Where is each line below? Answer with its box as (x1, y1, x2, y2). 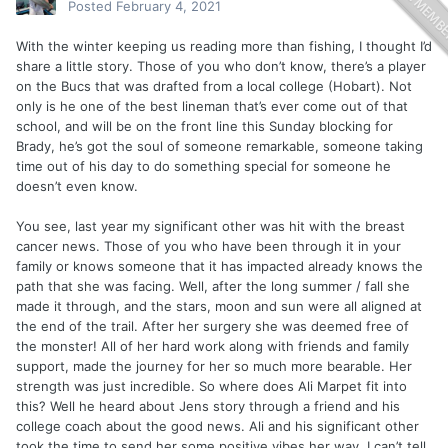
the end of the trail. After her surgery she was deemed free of (16, 318, 409, 335)
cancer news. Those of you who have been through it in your (16, 238, 401, 255)
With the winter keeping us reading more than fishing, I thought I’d (16, 38, 432, 55)
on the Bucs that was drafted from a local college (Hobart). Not (16, 78, 412, 95)
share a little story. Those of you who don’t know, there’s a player (16, 58, 426, 75)
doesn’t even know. (16, 178, 138, 195)
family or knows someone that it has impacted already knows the (16, 258, 423, 275)
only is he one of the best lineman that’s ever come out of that (16, 98, 408, 115)
